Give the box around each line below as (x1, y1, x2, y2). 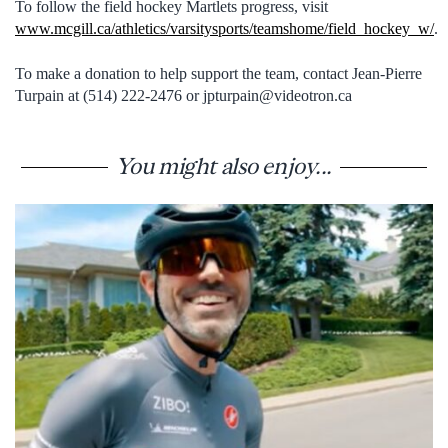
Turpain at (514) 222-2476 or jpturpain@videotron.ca (15, 86, 352, 104)
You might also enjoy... (115, 153, 333, 180)
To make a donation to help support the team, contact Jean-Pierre (15, 64, 422, 82)
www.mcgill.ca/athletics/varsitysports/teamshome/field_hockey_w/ (15, 20, 434, 38)
